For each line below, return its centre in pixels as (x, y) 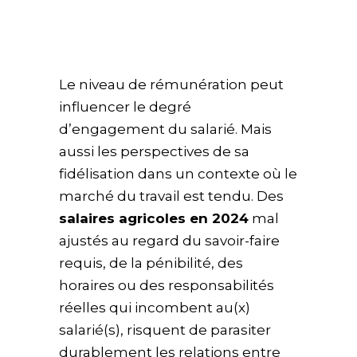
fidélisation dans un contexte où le (178, 174)
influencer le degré (125, 107)
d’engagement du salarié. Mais (165, 129)
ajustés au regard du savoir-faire (169, 241)
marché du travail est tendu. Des (171, 196)
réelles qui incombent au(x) (155, 308)
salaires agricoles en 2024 (154, 219)
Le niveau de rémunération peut (171, 85)
